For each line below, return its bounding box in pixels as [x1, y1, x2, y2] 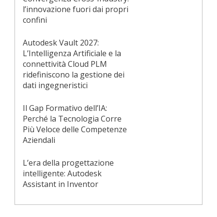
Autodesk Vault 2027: [23, 37, 99, 48]
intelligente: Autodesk [23, 168, 102, 179]
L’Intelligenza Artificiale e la [23, 47, 121, 59]
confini [23, 14, 47, 25]
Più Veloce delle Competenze [23, 124, 127, 135]
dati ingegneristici [23, 79, 88, 91]
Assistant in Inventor [23, 178, 98, 189]
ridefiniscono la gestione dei [23, 69, 124, 80]
